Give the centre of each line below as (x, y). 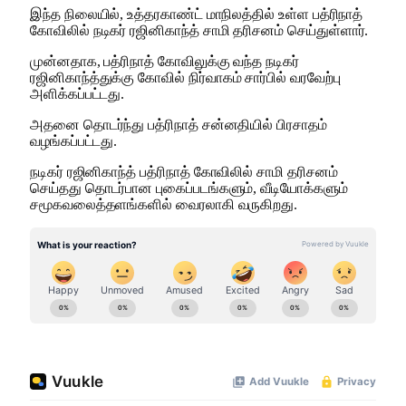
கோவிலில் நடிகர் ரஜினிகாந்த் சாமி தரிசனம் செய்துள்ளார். (199, 30)
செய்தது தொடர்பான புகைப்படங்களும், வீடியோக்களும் (189, 188)
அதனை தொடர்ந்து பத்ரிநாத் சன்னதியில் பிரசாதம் (179, 124)
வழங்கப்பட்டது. (74, 140)
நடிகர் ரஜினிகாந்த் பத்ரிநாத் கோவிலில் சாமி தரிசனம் (184, 171)
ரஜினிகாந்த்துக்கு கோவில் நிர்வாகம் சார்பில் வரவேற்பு (185, 77)
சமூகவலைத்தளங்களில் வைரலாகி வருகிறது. (164, 204)
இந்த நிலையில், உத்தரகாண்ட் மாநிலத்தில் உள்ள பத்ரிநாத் (197, 14)
